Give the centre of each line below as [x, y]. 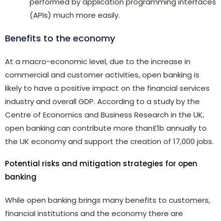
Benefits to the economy [60, 38]
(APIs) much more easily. [75, 15]
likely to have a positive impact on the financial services [107, 88]
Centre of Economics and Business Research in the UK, [105, 114]
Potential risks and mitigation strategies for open [101, 163]
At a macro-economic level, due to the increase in [98, 61]
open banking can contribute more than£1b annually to [106, 128]
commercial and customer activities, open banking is [102, 74]
